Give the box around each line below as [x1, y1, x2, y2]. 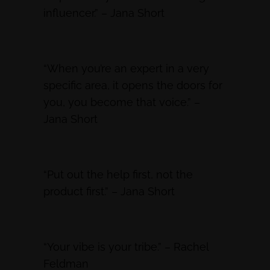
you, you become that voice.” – [43, 96, 200, 109]
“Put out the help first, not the [43, 168, 193, 181]
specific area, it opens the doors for [43, 79, 222, 92]
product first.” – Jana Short [43, 185, 175, 198]
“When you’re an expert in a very [43, 62, 209, 75]
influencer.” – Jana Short [43, 7, 165, 20]
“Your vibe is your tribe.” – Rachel [43, 240, 209, 254]
